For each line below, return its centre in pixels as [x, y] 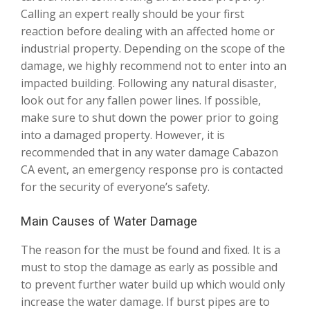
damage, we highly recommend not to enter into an [154, 65]
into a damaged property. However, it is [123, 135]
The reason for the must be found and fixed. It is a [151, 249]
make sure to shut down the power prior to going [150, 117]
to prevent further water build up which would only [153, 284]
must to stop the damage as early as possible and [149, 267]
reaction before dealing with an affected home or [148, 31]
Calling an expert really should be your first [133, 13]
